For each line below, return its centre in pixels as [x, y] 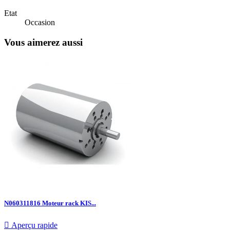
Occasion [40, 22]
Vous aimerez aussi [43, 42]
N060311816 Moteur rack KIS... [50, 203]
